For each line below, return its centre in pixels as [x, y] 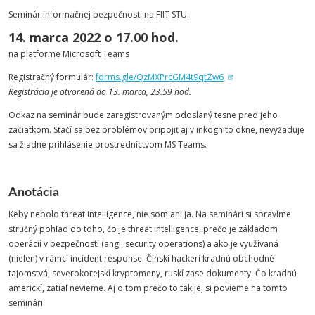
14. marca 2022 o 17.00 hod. [94, 37]
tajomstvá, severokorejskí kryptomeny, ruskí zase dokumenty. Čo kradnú [153, 273]
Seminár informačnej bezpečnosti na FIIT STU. [99, 14]
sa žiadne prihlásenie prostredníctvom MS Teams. [108, 144]
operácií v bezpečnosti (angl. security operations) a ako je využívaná [143, 244]
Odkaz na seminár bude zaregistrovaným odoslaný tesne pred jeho [143, 115]
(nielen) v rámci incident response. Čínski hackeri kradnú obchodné [141, 258]
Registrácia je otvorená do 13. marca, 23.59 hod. [100, 92]
